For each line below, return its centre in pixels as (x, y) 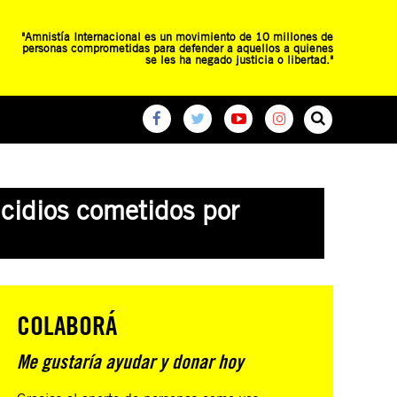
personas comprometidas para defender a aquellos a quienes (178, 47)
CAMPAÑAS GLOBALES (181, 164)
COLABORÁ (67, 325)
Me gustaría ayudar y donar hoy (131, 362)
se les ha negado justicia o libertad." (239, 59)
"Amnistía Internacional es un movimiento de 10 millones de (177, 36)
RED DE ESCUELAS (65, 164)
